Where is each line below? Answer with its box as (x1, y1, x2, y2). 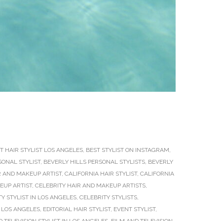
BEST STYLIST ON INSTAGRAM (86, 147, 169, 153)
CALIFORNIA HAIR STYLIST (65, 170, 137, 177)
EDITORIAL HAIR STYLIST (43, 206, 110, 213)
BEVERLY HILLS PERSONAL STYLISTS (43, 158, 145, 165)
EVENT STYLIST (113, 206, 155, 213)
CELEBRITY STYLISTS (79, 194, 137, 201)
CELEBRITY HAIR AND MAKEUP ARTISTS (35, 182, 146, 189)
